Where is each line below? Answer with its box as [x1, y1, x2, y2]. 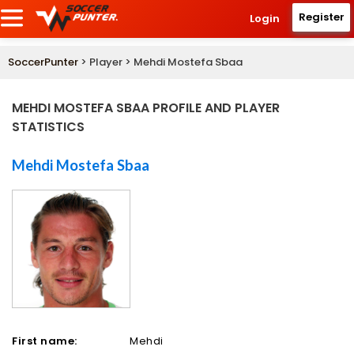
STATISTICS [12, 118, 85, 137]
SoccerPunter [8, 55, 78, 70]
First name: [12, 333, 77, 349]
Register [298, 9, 345, 24]
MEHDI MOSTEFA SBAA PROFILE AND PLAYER [12, 99, 280, 118]
